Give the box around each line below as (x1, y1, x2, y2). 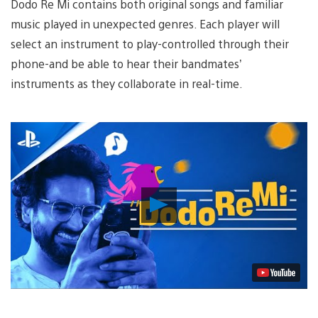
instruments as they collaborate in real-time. (11, 75, 243, 91)
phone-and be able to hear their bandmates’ (11, 55, 242, 71)
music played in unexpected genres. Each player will (11, 16, 280, 31)
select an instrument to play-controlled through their (11, 35, 289, 51)
